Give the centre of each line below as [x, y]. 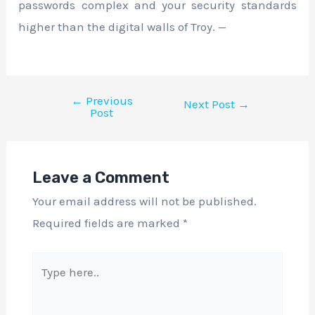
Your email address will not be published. [144, 201]
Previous [108, 100]
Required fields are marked [107, 223]
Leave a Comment [101, 178]
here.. [46, 284]
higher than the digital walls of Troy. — [123, 27]
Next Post [210, 104]
